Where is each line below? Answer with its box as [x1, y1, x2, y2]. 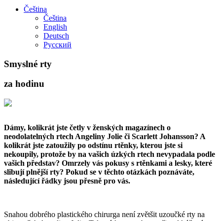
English [43, 23, 67, 31]
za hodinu [4, 78, 44, 89]
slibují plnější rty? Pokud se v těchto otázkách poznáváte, [4, 168, 194, 177]
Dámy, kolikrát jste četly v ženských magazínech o [4, 123, 171, 132]
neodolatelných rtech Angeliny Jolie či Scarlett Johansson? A [4, 132, 205, 141]
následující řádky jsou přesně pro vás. [4, 177, 130, 185]
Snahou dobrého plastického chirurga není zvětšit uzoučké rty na [4, 210, 205, 219]
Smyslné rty [4, 58, 52, 69]
